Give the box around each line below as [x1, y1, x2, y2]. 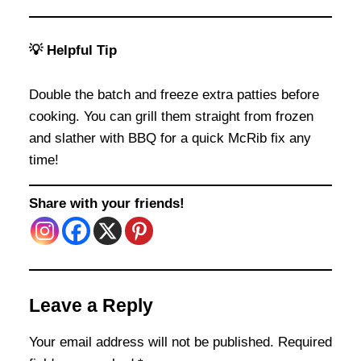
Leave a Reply [29, 295, 153, 317]
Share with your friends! [29, 196, 185, 212]
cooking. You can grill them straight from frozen [29, 108, 313, 124]
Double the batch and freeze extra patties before [29, 86, 319, 102]
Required [278, 334, 332, 351]
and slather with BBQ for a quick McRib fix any [29, 130, 311, 146]
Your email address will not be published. [29, 334, 274, 351]
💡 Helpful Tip [29, 43, 117, 59]
